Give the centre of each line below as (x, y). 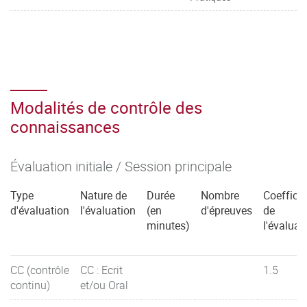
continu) (30, 285)
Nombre (220, 195)
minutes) (168, 225)
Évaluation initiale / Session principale (121, 166)
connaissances (65, 127)
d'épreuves (226, 210)
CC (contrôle (40, 270)
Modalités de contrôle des (106, 108)
